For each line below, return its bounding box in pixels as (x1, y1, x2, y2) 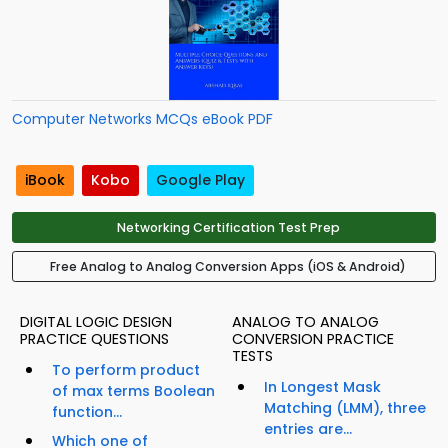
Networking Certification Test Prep (116, 219, 340, 237)
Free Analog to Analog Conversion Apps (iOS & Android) (50, 258, 406, 276)
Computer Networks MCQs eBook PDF (12, 109, 273, 129)
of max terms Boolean (52, 381, 215, 402)
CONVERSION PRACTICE (232, 329, 394, 350)
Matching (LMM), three (264, 398, 426, 419)
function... (52, 402, 122, 423)
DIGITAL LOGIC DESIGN (20, 312, 172, 333)
